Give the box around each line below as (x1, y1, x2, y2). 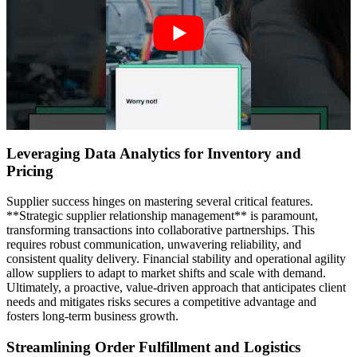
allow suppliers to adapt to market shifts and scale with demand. (6, 266, 326, 280)
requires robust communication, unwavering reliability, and (6, 237, 301, 252)
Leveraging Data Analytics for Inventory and (6, 144, 301, 162)
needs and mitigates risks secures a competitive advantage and (6, 295, 316, 309)
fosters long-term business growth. (6, 309, 178, 324)
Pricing (6, 162, 53, 179)
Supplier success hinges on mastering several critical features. (6, 194, 313, 209)
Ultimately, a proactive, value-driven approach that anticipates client (6, 280, 346, 295)
